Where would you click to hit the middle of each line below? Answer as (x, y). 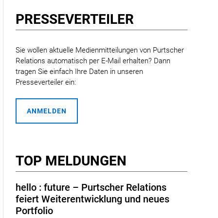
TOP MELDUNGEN (71, 161)
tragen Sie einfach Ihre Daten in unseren (80, 72)
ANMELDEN (47, 111)
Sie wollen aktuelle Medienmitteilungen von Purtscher (100, 50)
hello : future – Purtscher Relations (91, 188)
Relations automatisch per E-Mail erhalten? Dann (93, 61)
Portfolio (35, 211)
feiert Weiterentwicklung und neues (93, 199)
